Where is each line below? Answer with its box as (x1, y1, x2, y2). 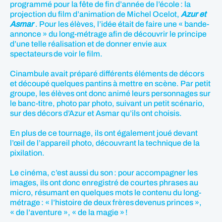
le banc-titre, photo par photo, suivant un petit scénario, (10, 99, 205, 108)
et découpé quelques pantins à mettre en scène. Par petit (10, 79, 211, 88)
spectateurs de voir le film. (10, 49, 103, 58)
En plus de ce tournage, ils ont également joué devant (10, 128, 198, 137)
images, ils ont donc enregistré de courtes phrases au (10, 178, 198, 187)
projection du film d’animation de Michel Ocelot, (10, 9, 181, 18)
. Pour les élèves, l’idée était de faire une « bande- (35, 19, 209, 28)
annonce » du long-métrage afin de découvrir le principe (10, 29, 207, 38)
